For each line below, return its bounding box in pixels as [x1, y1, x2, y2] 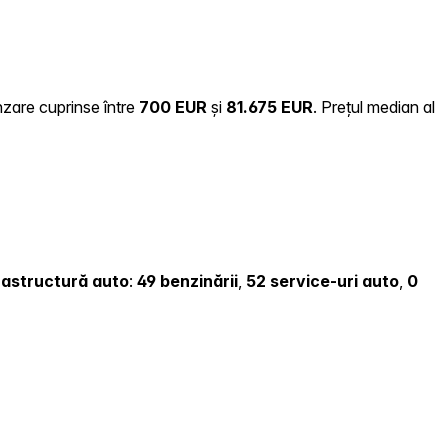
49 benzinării [137, 271, 238, 292]
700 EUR [139, 96, 207, 117]
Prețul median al [321, 96, 435, 117]
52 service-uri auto [246, 271, 399, 292]
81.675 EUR [226, 96, 313, 117]
